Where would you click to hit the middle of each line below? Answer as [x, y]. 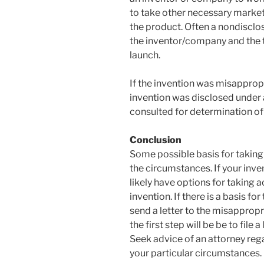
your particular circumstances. [196, 253]
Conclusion [156, 140]
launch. [145, 55]
